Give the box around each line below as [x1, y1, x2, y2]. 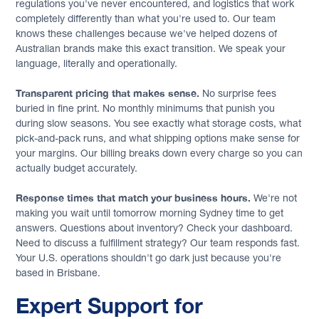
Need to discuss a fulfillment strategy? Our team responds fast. [16, 236, 300, 249]
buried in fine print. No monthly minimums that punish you [16, 102, 276, 114]
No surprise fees [199, 87, 277, 99]
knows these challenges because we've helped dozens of [16, 27, 278, 39]
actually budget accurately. [16, 162, 138, 174]
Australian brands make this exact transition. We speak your [16, 42, 286, 54]
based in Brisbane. [16, 266, 101, 278]
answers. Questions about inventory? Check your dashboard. [16, 221, 293, 234]
